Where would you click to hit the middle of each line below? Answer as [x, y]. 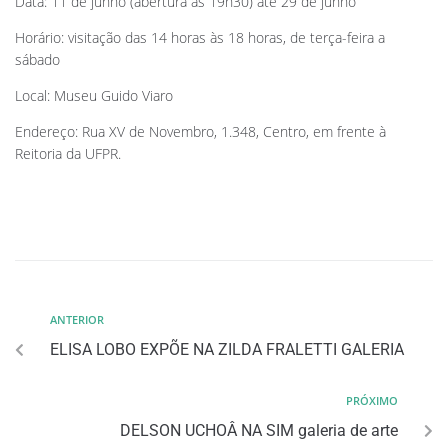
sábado [37, 59]
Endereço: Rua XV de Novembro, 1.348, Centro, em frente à [200, 131]
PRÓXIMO [372, 400]
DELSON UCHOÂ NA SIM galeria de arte [259, 430]
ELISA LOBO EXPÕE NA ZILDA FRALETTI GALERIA [227, 349]
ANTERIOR [77, 319]
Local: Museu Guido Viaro [94, 95]
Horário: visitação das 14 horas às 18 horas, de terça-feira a [200, 37]
